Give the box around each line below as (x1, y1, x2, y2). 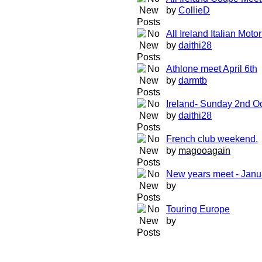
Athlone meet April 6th (166, 64, 257, 74)
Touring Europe (166, 204, 230, 214)
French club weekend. (166, 134, 258, 144)
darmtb (178, 75, 207, 85)
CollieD (178, 5, 210, 15)
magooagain (178, 146, 230, 156)
